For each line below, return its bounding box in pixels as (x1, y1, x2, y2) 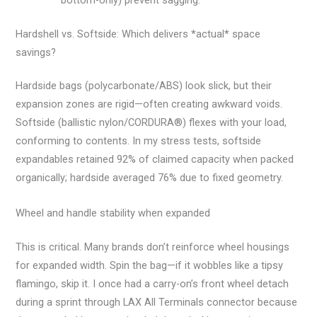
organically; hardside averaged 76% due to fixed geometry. (16, 171, 284, 185)
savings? (16, 45, 57, 59)
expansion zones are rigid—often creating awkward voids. (16, 98, 283, 111)
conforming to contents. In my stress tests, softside (16, 134, 262, 148)
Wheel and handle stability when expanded (16, 206, 211, 219)
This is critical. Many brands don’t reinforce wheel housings (16, 240, 290, 253)
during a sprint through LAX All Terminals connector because (16, 295, 298, 309)
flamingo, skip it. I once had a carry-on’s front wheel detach (16, 277, 289, 290)
